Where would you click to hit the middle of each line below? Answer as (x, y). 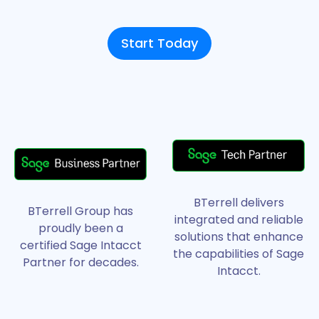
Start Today (159, 43)
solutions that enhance (239, 236)
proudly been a (80, 228)
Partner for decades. (80, 262)
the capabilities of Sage (239, 253)
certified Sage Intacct (80, 245)
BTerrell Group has (80, 211)
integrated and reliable (239, 219)
